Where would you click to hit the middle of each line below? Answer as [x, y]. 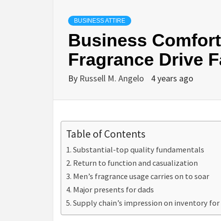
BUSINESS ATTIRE [100, 21]
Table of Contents [106, 134]
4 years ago [172, 78]
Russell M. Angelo [113, 78]
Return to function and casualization [136, 163]
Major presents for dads [114, 189]
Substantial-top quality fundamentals [139, 149]
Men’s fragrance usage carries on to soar [141, 176]
